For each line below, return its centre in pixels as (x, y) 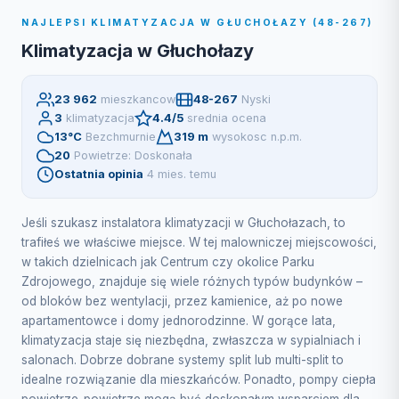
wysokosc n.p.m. (257, 137)
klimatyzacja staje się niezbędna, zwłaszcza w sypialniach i (191, 340)
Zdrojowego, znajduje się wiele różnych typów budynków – (192, 281)
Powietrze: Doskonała (133, 155)
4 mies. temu (182, 174)
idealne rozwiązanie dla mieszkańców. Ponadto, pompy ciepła (199, 379)
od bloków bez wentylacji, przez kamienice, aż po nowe (182, 301)
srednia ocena (227, 118)
